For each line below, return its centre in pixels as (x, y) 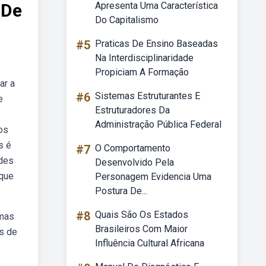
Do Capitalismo (127, 20)
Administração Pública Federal (158, 124)
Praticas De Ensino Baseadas (156, 44)
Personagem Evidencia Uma (153, 177)
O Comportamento (133, 148)
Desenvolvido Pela (134, 162)
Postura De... (121, 191)
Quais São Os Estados (142, 215)
